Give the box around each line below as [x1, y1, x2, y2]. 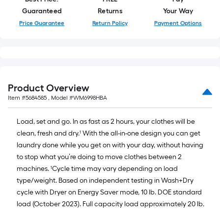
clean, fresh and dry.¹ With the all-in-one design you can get [17, 129, 200, 137]
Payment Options [154, 19, 202, 27]
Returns [98, 6, 122, 15]
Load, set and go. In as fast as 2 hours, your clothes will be [17, 117, 195, 126]
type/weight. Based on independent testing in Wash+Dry [17, 176, 193, 185]
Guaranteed [22, 6, 62, 15]
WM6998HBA [73, 94, 107, 101]
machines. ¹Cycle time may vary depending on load [17, 164, 178, 173]
